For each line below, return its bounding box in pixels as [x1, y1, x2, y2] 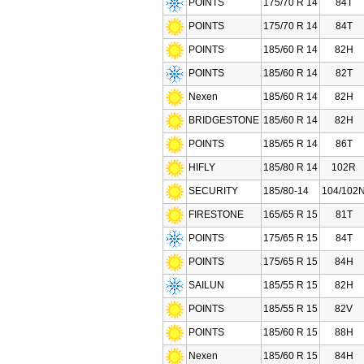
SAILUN [188, 279, 224, 291]
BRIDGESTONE [188, 115, 259, 126]
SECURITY [188, 185, 238, 197]
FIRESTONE [188, 209, 244, 220]
